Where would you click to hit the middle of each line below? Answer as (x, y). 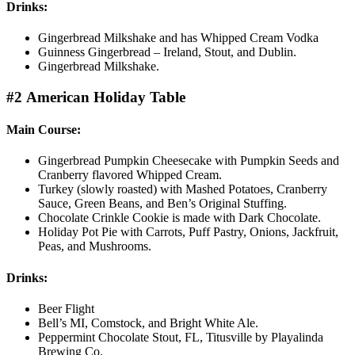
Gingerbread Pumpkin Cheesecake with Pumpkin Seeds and (189, 161)
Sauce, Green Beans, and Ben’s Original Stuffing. (162, 204)
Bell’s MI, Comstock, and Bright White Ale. (148, 323)
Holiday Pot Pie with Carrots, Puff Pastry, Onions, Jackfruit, (188, 232)
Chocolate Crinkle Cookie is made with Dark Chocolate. (179, 218)
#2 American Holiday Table (96, 97)
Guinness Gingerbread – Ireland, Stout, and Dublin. (167, 52)
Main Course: (44, 130)
